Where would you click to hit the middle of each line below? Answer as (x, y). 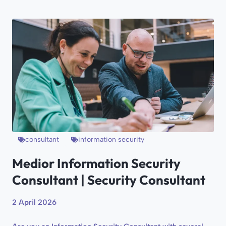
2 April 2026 (34, 203)
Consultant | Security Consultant (109, 180)
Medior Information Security (96, 163)
